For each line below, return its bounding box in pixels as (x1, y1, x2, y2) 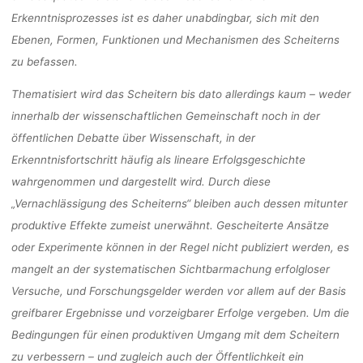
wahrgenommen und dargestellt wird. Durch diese (11, 174, 271, 188)
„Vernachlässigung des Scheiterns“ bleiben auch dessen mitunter (11, 196, 348, 210)
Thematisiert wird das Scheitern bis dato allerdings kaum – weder (11, 87, 351, 100)
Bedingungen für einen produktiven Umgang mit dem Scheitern (11, 327, 340, 341)
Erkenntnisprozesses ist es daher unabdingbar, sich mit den (11, 11, 319, 24)
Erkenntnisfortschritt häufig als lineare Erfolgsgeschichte (11, 152, 305, 166)
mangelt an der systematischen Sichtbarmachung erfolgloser (11, 262, 330, 275)
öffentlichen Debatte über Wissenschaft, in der (11, 130, 255, 144)
